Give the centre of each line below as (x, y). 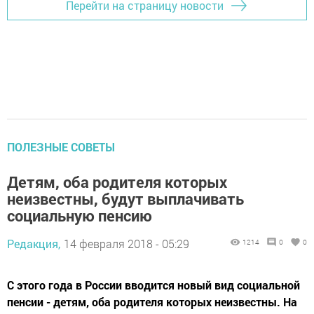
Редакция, (34, 243)
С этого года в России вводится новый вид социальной (153, 285)
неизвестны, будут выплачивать (125, 198)
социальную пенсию (80, 215)
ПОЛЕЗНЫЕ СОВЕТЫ (61, 146)
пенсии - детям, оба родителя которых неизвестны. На (152, 301)
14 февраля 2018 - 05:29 (127, 243)
